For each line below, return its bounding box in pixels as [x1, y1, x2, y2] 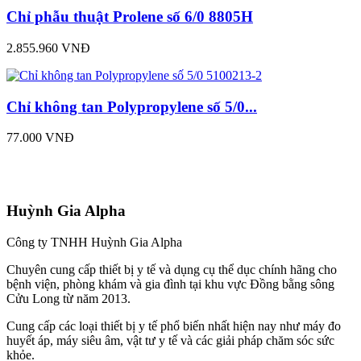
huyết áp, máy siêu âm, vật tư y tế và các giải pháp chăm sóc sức [6, 333, 334, 347]
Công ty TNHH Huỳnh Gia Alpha [6, 234, 182, 249]
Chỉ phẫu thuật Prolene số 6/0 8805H [6, 8, 253, 26]
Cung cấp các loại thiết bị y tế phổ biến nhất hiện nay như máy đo [6, 318, 341, 333]
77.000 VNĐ [6, 131, 74, 145]
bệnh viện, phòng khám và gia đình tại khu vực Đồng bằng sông [6, 276, 334, 291]
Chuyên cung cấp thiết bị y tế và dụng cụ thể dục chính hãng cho [6, 262, 337, 276]
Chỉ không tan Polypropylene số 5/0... [6, 98, 257, 115]
